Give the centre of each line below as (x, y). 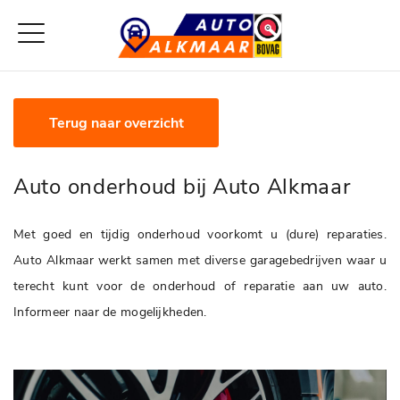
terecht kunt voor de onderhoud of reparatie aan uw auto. (200, 286)
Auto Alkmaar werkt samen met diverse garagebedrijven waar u (200, 260)
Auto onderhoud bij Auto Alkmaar (182, 187)
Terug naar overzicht (116, 123)
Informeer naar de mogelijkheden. (112, 312)
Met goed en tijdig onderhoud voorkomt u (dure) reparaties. (200, 234)
